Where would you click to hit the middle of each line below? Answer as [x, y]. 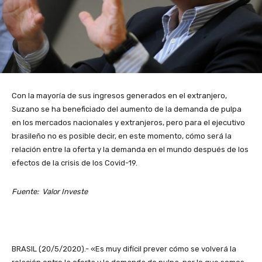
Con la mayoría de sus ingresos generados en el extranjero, [119, 96]
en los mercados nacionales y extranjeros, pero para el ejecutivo [128, 123]
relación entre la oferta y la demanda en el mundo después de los [130, 150]
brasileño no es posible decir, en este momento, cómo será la [122, 136]
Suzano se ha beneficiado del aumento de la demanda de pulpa [127, 109]
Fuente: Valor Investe [50, 192]
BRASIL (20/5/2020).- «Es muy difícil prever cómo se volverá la [124, 249]
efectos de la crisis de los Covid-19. [75, 163]
